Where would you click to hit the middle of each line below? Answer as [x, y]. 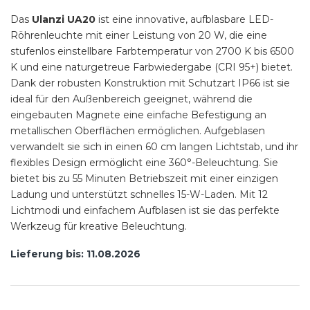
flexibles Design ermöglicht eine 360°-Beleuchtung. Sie [144, 162]
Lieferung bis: [47, 254]
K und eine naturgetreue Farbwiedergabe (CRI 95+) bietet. [152, 67]
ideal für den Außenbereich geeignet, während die [131, 99]
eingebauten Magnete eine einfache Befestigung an [138, 115]
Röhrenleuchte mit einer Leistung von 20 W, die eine [139, 35]
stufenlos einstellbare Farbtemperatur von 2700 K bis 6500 [152, 51]
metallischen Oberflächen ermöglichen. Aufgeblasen [138, 130]
